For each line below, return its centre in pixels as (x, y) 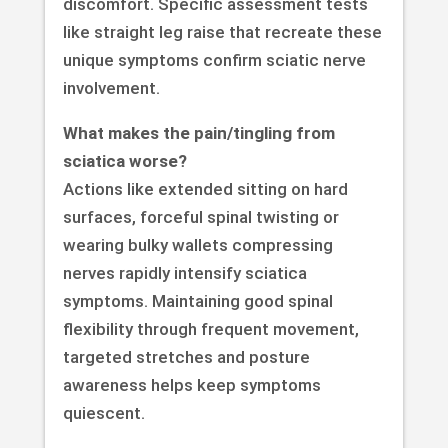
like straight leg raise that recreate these (222, 32)
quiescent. (103, 413)
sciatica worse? (124, 161)
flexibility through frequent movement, (210, 329)
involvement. (111, 88)
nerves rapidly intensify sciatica (184, 273)
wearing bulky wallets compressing (197, 245)
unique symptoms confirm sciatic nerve (214, 60)
